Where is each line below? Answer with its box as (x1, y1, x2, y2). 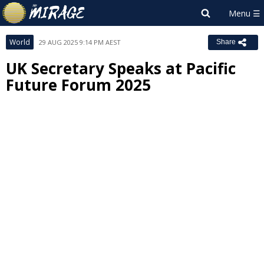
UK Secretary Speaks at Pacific (6, 58, 236, 79)
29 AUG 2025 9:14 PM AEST (39, 38, 121, 47)
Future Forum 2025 (6, 74, 151, 95)
